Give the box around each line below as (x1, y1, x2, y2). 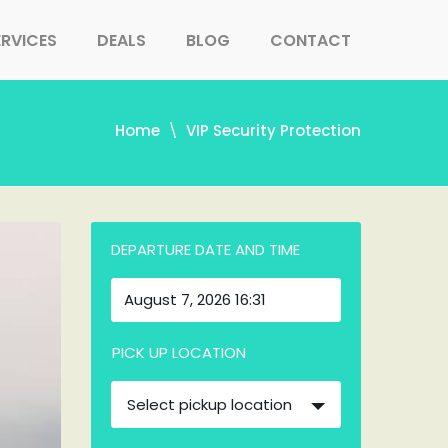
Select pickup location (127, 394, 292, 415)
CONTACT (270, 29, 351, 52)
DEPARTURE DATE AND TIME (111, 239, 300, 260)
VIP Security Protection (186, 120, 361, 141)
